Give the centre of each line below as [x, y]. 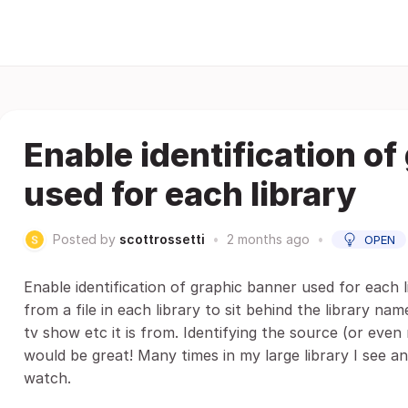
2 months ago [268, 239]
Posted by [84, 239]
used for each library [190, 194]
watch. [47, 378]
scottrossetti [162, 239]
